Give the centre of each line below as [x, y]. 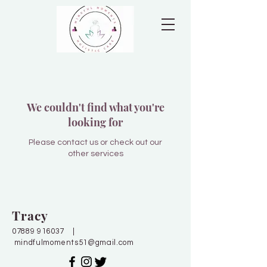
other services [95, 154]
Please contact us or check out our [95, 142]
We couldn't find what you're [95, 107]
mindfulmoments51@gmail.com [74, 243]
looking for [95, 122]
